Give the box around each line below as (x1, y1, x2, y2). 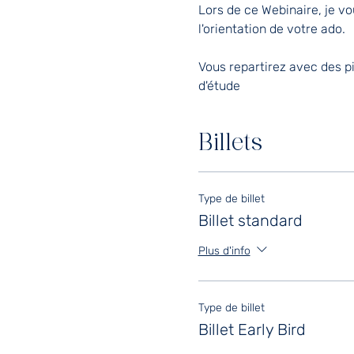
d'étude (198, 78, 240, 94)
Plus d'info (198, 243, 250, 258)
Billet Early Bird (198, 320, 306, 340)
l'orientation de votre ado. (198, 21, 345, 37)
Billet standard (198, 211, 303, 231)
